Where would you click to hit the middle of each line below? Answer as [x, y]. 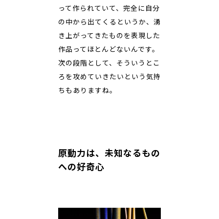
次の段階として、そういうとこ [109, 63]
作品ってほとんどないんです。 [109, 49]
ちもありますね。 [88, 90]
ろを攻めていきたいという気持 [109, 77]
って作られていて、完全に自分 [109, 8]
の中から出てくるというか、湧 [109, 22]
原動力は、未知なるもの [109, 153]
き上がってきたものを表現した [109, 36]
